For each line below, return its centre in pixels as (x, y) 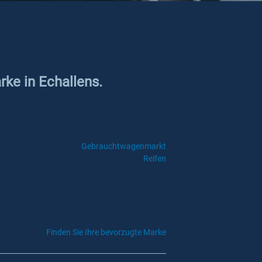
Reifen (154, 158)
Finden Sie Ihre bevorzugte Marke (106, 232)
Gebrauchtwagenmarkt (123, 146)
